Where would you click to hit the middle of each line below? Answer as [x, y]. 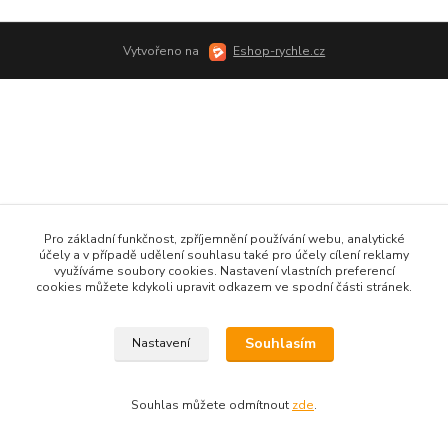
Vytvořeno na [162, 50]
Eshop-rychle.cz [279, 50]
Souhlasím [280, 344]
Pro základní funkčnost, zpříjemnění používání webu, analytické [224, 239]
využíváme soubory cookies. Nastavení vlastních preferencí [224, 271]
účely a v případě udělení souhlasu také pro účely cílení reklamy [224, 255]
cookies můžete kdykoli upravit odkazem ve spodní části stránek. [224, 287]
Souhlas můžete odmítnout [211, 405]
